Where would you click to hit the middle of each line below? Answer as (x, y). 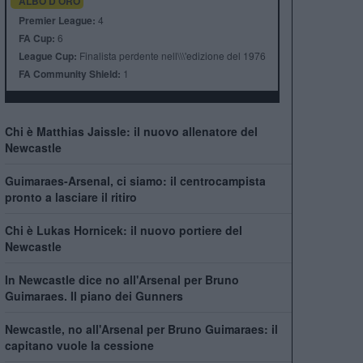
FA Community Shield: (69, 74)
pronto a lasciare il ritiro (70, 197)
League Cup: (47, 56)
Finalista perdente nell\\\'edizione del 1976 (171, 56)
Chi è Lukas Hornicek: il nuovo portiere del (123, 230)
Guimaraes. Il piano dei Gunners (94, 296)
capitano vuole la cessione (79, 345)
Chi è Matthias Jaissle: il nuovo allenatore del (131, 131)
